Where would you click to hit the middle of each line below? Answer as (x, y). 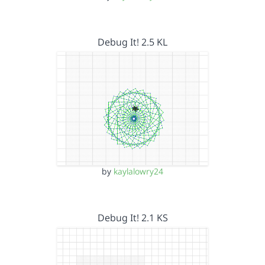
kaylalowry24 (138, 171)
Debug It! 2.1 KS (132, 217)
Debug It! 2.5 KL (132, 42)
